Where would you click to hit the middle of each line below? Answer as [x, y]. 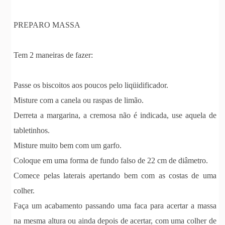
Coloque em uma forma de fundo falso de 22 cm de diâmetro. [111, 160]
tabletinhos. [32, 130]
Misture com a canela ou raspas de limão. [79, 100]
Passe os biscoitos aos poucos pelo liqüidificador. [91, 85]
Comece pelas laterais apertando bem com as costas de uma [115, 175]
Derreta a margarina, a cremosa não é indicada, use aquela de [115, 115]
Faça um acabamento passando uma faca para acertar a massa [115, 205]
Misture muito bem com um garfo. [68, 145]
